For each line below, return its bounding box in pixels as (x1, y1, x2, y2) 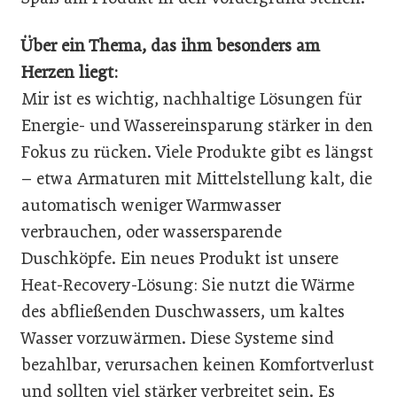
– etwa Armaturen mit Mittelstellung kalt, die (21, 167, 372, 189)
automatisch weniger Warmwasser (21, 194, 281, 215)
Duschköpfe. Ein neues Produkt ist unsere (21, 247, 339, 269)
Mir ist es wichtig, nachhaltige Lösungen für (21, 88, 362, 109)
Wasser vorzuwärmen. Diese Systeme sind (21, 327, 334, 348)
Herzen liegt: (21, 61, 118, 82)
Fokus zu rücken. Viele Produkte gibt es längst (21, 141, 373, 162)
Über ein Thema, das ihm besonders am (21, 35, 320, 56)
